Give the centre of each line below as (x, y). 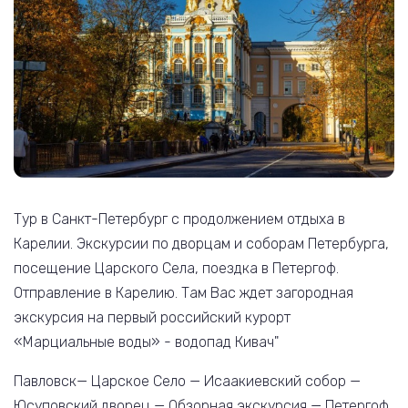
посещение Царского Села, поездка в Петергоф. (176, 269)
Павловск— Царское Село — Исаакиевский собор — (187, 382)
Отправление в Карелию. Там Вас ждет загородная (184, 293)
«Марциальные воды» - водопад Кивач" (146, 342)
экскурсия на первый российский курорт (152, 318)
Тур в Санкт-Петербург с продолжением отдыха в (179, 219)
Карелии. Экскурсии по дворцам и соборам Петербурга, (201, 244)
